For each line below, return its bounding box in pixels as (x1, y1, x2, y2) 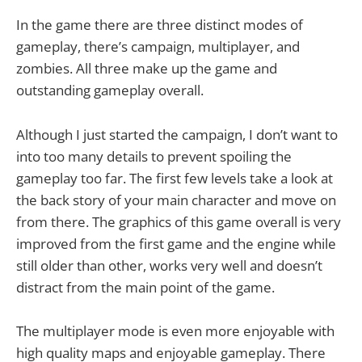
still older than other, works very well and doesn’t (16, 255, 322, 275)
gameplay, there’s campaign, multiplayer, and (16, 37, 300, 57)
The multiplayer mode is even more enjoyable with (16, 321, 335, 340)
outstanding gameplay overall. (16, 81, 204, 100)
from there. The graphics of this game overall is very (16, 212, 341, 231)
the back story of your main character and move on (16, 190, 336, 209)
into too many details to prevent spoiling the (16, 146, 292, 166)
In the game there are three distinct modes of (16, 15, 303, 35)
